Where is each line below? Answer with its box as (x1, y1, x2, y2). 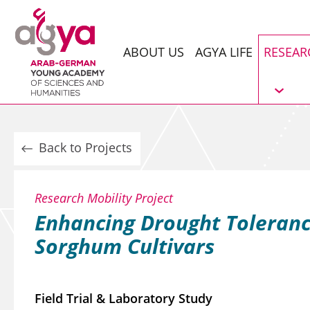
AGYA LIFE (195, 44, 253, 60)
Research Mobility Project (35, 190, 173, 206)
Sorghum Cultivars (35, 232, 215, 260)
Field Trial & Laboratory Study (35, 290, 212, 307)
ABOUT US (123, 44, 184, 60)
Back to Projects (35, 138, 132, 156)
